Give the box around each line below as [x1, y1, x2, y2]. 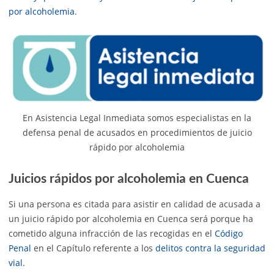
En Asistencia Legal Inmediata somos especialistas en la [23, 112, 251, 124]
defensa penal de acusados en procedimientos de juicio [22, 127, 252, 139]
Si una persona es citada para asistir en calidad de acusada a [9, 198, 261, 210]
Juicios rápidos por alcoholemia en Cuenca [9, 172, 249, 186]
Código [215, 228, 243, 240]
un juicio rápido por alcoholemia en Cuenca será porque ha [9, 213, 253, 225]
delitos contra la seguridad [155, 242, 265, 254]
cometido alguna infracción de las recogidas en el [9, 228, 215, 240]
